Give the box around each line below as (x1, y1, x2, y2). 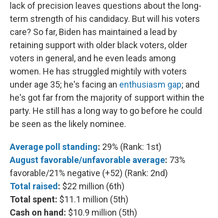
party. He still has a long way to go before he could (10, 105, 202, 116)
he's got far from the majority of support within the (10, 92, 204, 103)
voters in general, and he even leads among (10, 53, 176, 63)
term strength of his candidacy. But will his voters (10, 13, 200, 24)
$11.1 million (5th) (57, 194, 128, 204)
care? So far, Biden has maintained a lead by (10, 26, 177, 37)
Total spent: (10, 194, 57, 204)
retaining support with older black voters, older (10, 39, 187, 50)
